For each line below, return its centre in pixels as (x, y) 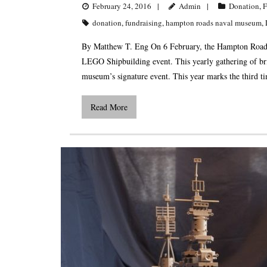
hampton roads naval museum (214, 23)
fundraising (144, 23)
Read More (109, 107)
